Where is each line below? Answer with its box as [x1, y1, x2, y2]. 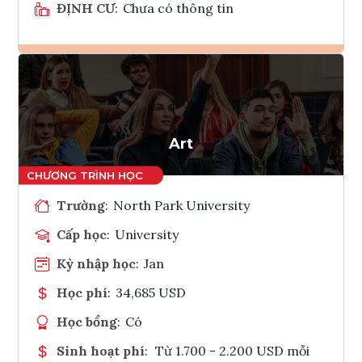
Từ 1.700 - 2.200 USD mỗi [154, 342, 309, 359]
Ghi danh [185, 71, 219, 87]
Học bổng [57, 313, 117, 330]
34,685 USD [116, 284, 187, 301]
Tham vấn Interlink [196, 111, 251, 127]
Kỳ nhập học [57, 255, 136, 271]
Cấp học [57, 225, 107, 242]
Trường [57, 196, 105, 213]
